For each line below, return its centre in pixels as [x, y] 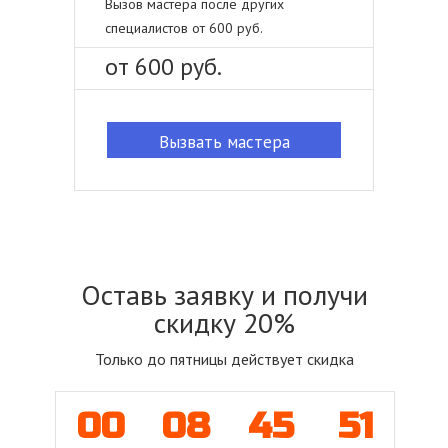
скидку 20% [224, 322]
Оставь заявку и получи [224, 294]
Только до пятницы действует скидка [224, 359]
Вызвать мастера [224, 142]
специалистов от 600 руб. [184, 28]
